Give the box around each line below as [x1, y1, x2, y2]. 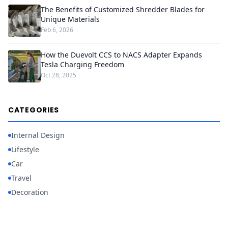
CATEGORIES [8, 105, 59, 115]
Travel [11, 173, 32, 183]
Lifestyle [11, 145, 39, 154]
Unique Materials [41, 14, 100, 24]
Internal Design [11, 130, 65, 140]
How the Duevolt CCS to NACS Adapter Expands [41, 50, 202, 60]
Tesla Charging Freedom [41, 60, 124, 69]
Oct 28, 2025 [41, 71, 76, 79]
